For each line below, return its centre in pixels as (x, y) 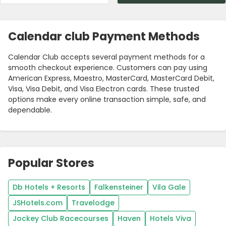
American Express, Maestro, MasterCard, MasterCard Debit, (111, 78)
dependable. (30, 110)
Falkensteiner (119, 187)
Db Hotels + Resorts (49, 187)
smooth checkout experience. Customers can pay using (108, 68)
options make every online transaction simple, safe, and (107, 100)
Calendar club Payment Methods (104, 37)
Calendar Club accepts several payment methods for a (106, 57)
